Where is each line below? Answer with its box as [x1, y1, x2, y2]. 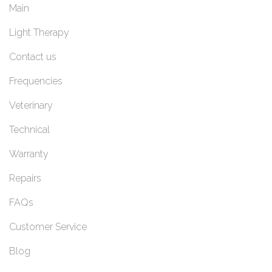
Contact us [9, 51, 56, 63]
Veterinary [9, 100, 53, 112]
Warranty [9, 148, 49, 160]
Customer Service [9, 221, 87, 233]
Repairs [9, 172, 41, 185]
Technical [9, 124, 50, 136]
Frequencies [9, 75, 63, 87]
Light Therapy [9, 27, 69, 39]
